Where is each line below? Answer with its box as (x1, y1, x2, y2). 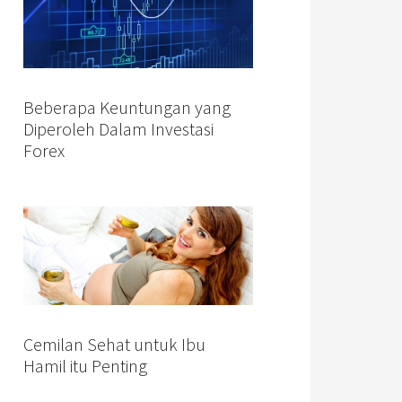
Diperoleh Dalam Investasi (23, 118, 214, 141)
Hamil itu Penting (23, 354, 147, 378)
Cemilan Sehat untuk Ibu (23, 333, 205, 356)
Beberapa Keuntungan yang (23, 96, 231, 119)
